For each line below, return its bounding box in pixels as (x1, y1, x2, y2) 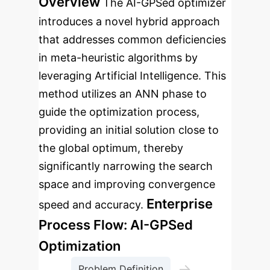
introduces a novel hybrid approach (39, 15, 220, 28)
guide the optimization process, (39, 105, 199, 118)
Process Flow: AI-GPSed (39, 217, 193, 233)
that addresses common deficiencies (39, 33, 226, 46)
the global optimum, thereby (39, 142, 183, 154)
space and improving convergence (39, 178, 215, 190)
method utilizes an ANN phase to (39, 87, 207, 100)
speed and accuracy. (39, 198, 143, 211)
